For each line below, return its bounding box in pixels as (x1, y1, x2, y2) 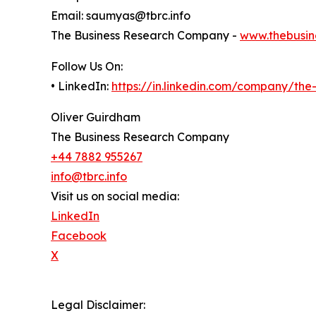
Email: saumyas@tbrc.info (51, 8, 190, 23)
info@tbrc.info (51, 169, 127, 184)
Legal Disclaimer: (51, 298, 145, 312)
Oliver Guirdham (51, 110, 140, 125)
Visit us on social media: (51, 189, 179, 204)
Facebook (51, 229, 107, 243)
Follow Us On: (51, 59, 123, 74)
